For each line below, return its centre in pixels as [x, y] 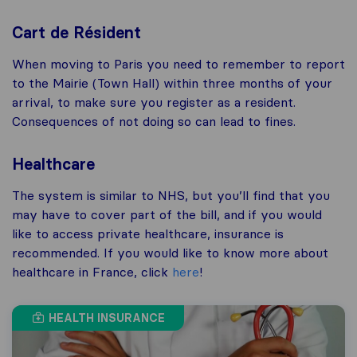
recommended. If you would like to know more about [170, 253]
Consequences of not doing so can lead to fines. [154, 122]
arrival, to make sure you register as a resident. [154, 102]
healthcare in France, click [90, 272]
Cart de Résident [76, 33]
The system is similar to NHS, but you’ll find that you [171, 196]
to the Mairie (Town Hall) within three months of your [172, 83]
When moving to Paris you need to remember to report [178, 64]
